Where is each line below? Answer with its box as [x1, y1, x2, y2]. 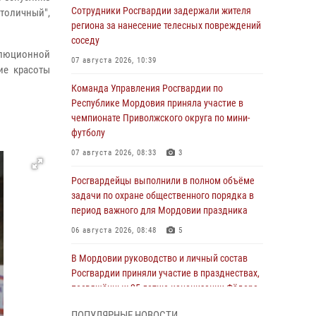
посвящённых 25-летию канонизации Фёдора [71, 282, 258, 293]
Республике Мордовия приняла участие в [71, 97, 243, 109]
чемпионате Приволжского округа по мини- [71, 112, 250, 123]
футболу [71, 127, 105, 138]
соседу [71, 35, 99, 46]
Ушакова [71, 297, 108, 308]
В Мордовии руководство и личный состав [71, 253, 248, 264]
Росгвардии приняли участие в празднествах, [71, 267, 260, 279]
